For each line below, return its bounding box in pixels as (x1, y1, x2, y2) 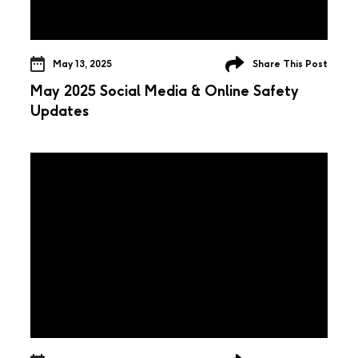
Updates (30, 101, 89, 120)
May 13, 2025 (53, 58, 112, 70)
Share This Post (253, 58, 328, 70)
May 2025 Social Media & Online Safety (30, 82, 299, 100)
